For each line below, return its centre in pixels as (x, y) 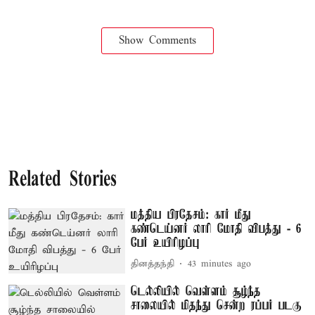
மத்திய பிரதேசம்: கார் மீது (191, 215)
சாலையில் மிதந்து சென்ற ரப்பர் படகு (217, 306)
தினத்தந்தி (153, 264)
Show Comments (157, 40)
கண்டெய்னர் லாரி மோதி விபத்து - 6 (217, 229)
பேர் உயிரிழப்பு (166, 243)
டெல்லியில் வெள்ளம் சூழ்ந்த (196, 292)
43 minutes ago (220, 264)
